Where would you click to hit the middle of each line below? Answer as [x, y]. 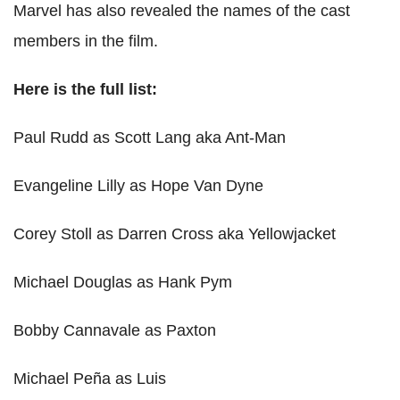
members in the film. [86, 42]
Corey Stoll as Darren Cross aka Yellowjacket [175, 234]
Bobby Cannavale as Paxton [115, 331]
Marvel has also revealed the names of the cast [182, 11]
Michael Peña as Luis [90, 379]
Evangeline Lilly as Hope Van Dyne [138, 186]
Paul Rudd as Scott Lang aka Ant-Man [150, 138]
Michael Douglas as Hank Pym [123, 283]
